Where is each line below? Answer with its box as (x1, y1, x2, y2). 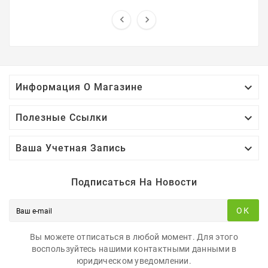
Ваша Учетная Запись (16, 142, 126, 154)
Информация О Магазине (16, 81, 143, 93)
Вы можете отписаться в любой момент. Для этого (30, 232, 238, 242)
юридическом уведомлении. (76, 255, 192, 266)
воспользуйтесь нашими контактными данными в (31, 243, 237, 254)
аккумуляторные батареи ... (71, 2, 197, 12)
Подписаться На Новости (71, 176, 197, 188)
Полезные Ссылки (16, 111, 108, 123)
